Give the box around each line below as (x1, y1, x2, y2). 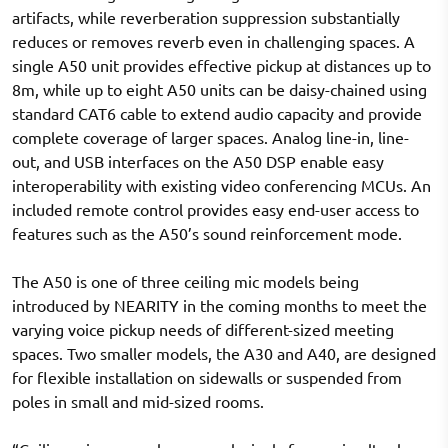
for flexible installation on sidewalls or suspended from (12, 367, 402, 388)
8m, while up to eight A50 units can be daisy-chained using (12, 79, 427, 100)
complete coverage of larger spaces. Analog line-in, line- (12, 127, 409, 148)
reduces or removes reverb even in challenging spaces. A (12, 31, 415, 52)
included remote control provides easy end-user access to (12, 199, 419, 220)
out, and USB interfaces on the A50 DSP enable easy (12, 151, 384, 172)
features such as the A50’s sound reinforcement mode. (12, 223, 402, 244)
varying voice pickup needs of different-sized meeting (12, 319, 394, 340)
